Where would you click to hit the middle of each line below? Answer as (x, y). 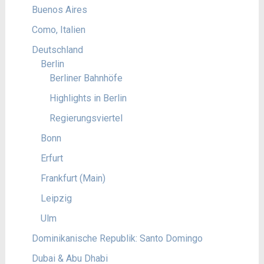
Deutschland (57, 49)
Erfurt (52, 158)
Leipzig (56, 198)
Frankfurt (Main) (73, 178)
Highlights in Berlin (88, 98)
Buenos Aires (59, 9)
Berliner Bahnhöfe (86, 78)
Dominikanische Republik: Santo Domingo (117, 238)
